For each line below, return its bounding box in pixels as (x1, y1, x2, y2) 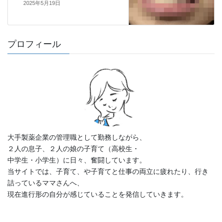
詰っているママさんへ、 (7, 179, 84, 187)
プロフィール (7, 39, 61, 49)
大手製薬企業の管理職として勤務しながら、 (7, 133, 146, 142)
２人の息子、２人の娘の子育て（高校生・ (7, 145, 139, 153)
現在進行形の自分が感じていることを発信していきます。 (7, 190, 188, 199)
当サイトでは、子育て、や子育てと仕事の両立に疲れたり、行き (7, 167, 209, 176)
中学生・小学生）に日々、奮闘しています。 (7, 156, 146, 165)
